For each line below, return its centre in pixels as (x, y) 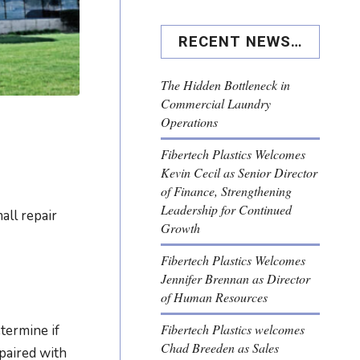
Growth (181, 228)
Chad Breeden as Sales (220, 348)
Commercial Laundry (216, 104)
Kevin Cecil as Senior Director (239, 173)
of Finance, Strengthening (227, 191)
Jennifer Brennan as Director (236, 279)
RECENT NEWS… (241, 42)
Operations (190, 122)
